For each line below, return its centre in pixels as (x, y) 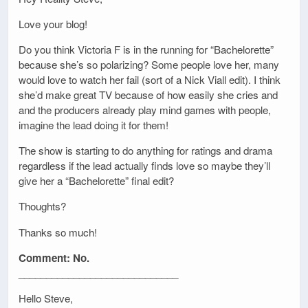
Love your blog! (53, 23)
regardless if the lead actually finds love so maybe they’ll (144, 166)
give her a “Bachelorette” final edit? (96, 181)
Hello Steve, (46, 298)
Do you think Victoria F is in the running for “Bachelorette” (146, 49)
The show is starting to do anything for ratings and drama (145, 151)
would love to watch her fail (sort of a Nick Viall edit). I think (150, 79)
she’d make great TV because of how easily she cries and (148, 94)
